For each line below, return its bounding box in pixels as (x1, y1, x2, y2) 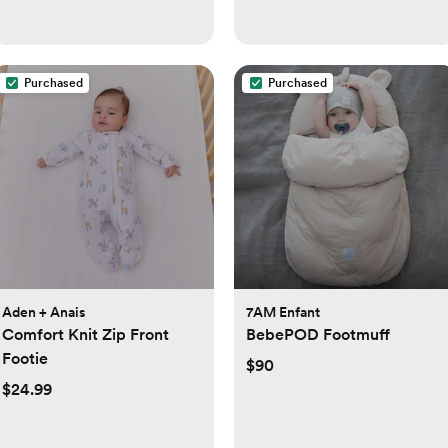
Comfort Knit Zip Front (2, 325, 169, 345)
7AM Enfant (246, 304, 320, 321)
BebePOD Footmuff (246, 325, 390, 345)
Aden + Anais (2, 304, 86, 321)
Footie (2, 349, 48, 369)
